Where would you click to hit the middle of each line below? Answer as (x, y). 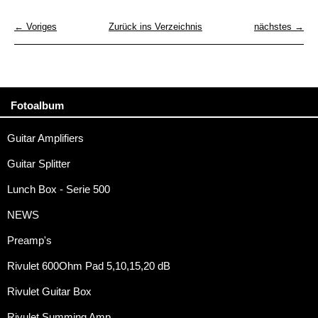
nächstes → (279, 27)
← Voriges (35, 27)
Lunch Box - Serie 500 (59, 190)
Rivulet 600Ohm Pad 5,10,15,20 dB (89, 267)
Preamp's (29, 241)
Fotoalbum (37, 106)
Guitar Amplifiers (45, 139)
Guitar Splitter (39, 164)
